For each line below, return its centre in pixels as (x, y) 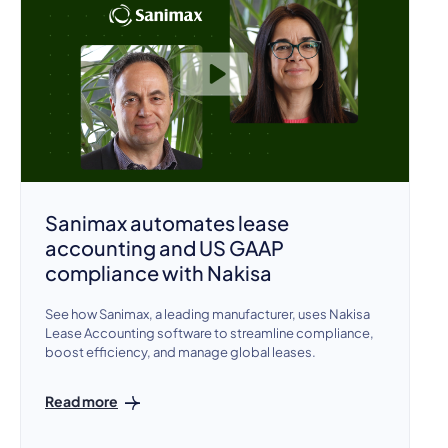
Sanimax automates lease (167, 222)
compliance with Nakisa (160, 272)
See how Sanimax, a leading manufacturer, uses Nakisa (207, 313)
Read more (81, 400)
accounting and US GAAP (164, 247)
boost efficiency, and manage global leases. (180, 351)
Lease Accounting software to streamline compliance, (209, 332)
